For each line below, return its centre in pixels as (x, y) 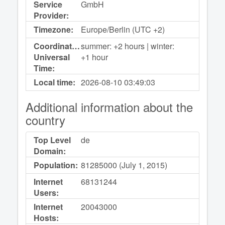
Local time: (54, 82)
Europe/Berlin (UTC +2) (123, 30)
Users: (46, 193)
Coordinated (58, 46)
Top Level (52, 140)
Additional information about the (109, 107)
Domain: (50, 151)
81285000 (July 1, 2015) (124, 165)
